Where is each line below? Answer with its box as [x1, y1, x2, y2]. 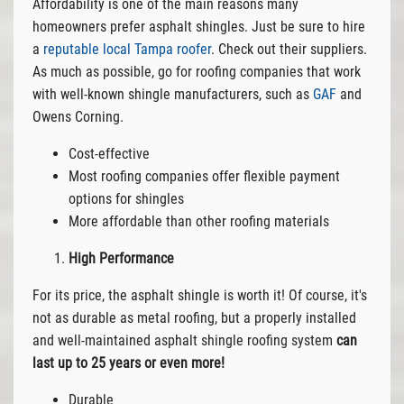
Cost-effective [68, 144, 150, 162]
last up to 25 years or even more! [32, 353, 225, 372]
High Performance [68, 249, 174, 267]
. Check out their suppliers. [210, 40, 367, 58]
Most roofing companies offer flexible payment [68, 167, 340, 185]
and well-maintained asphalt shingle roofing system [32, 331, 336, 349]
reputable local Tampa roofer [42, 40, 211, 58]
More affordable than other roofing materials [68, 212, 329, 230]
